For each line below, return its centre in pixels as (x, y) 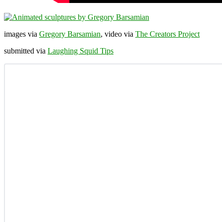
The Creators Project (167, 34)
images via (22, 34)
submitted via (26, 51)
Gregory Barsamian (70, 34)
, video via (118, 34)
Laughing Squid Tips (81, 51)
